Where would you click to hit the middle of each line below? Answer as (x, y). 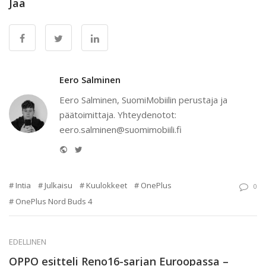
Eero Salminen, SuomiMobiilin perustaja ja (143, 99)
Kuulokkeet (107, 185)
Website (83, 148)
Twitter (96, 148)
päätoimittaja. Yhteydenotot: (118, 114)
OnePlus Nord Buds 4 (54, 201)
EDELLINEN (28, 241)
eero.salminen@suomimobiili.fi (121, 129)
